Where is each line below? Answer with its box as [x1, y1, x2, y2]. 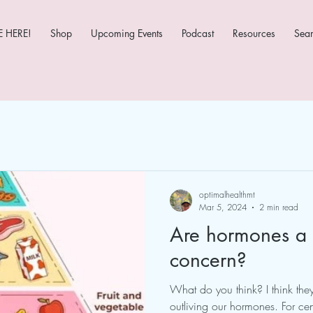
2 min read [259, 201, 298, 213]
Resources [233, 27, 276, 40]
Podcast [182, 27, 214, 40]
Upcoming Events [91, 27, 163, 40]
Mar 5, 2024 [199, 201, 247, 213]
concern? [170, 247, 247, 272]
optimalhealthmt [199, 189, 255, 201]
